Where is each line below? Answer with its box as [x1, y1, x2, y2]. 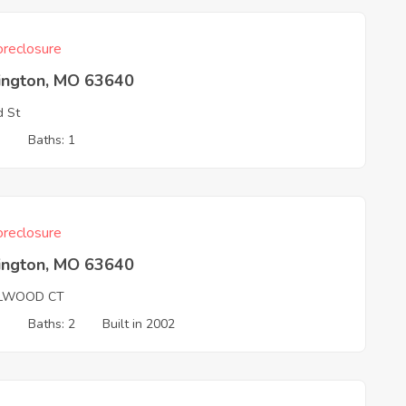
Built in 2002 [102, 315, 176, 333]
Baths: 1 [28, 131, 76, 149]
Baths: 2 [28, 315, 76, 333]
